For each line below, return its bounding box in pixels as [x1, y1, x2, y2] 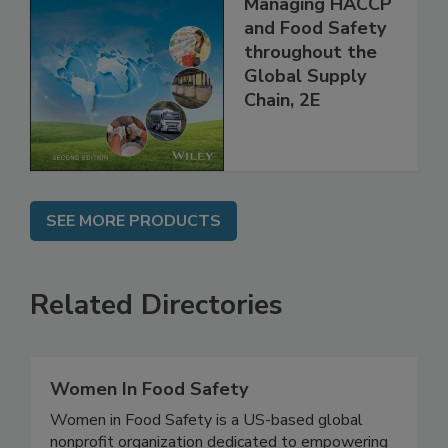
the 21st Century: [244, 10, 396, 35]
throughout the [244, 82, 377, 107]
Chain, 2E [244, 130, 320, 155]
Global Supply [244, 106, 366, 131]
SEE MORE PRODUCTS [46, 252, 221, 275]
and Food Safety [244, 58, 386, 83]
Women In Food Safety [50, 419, 248, 444]
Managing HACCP [244, 34, 392, 59]
